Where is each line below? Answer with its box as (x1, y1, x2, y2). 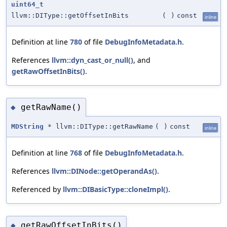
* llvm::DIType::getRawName (44, 123, 153, 131)
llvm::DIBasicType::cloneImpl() (63, 184, 168, 195)
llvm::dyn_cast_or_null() (52, 55, 133, 65)
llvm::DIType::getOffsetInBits (11, 12, 129, 20)
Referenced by (12, 184, 63, 195)
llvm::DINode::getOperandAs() (52, 166, 157, 176)
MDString (11, 123, 44, 131)
